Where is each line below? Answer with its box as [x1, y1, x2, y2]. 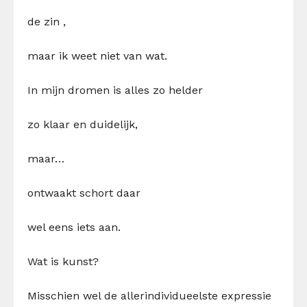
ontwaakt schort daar [27, 186, 140, 199]
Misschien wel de [27, 288, 121, 302]
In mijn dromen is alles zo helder [27, 83, 203, 97]
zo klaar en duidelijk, [27, 117, 138, 131]
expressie [218, 288, 271, 302]
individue [145, 288, 193, 302]
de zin [27, 14, 60, 28]
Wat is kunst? [27, 254, 99, 268]
